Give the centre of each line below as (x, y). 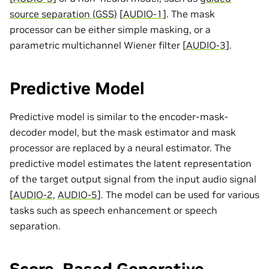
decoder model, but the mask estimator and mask (123, 132)
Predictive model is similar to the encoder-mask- (119, 116)
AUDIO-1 (143, 14)
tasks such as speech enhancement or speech (113, 210)
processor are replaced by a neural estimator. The (120, 147)
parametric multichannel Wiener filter (96, 45)
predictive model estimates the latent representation (131, 163)
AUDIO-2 (33, 194)
